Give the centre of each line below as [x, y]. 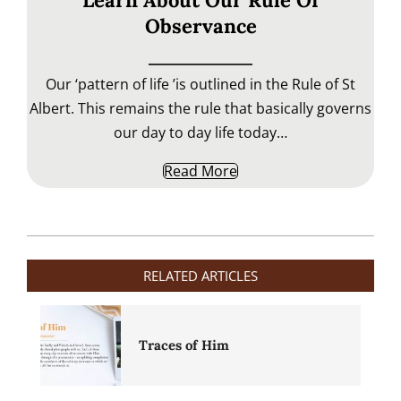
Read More [200, 171]
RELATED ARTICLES [200, 276]
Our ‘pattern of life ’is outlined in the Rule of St [200, 84]
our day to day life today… [200, 132]
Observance [200, 26]
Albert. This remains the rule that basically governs [200, 108]
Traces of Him [184, 346]
